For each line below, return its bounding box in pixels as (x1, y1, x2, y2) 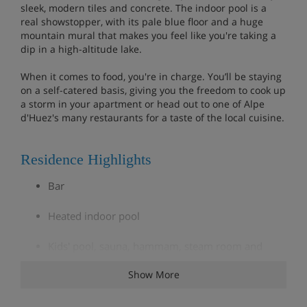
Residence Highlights (21, 150, 151, 168)
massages (48, 255, 94, 269)
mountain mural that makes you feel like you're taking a (21, 28, 276, 42)
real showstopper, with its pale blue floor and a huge (21, 14, 263, 28)
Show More (127, 267, 180, 281)
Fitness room (48, 285, 110, 299)
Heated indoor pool (48, 208, 140, 223)
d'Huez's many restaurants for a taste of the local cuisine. (21, 110, 284, 124)
